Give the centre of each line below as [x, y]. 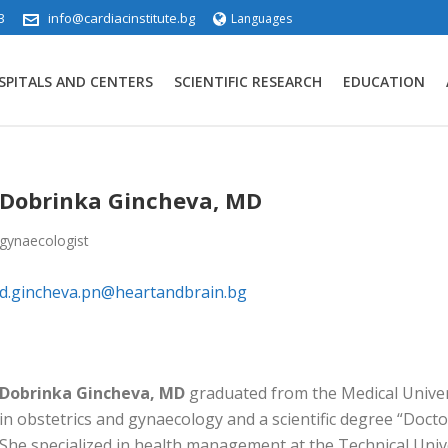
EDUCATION [384, 81]
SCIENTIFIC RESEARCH [248, 81]
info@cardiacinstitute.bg [121, 18]
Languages [262, 18]
